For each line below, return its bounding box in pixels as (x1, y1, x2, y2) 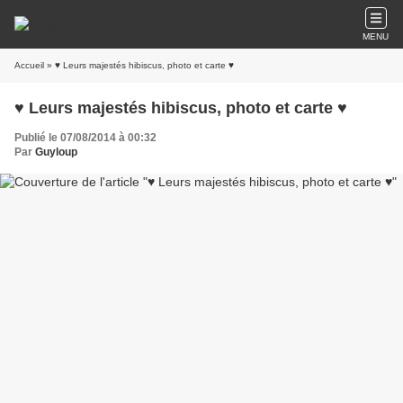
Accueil (14, 60, 44, 70)
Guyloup (35, 146, 77, 158)
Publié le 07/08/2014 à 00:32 (14, 131, 157, 144)
